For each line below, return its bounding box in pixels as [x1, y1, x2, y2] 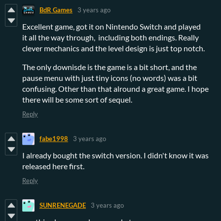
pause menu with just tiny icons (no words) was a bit [22, 73, 197, 82]
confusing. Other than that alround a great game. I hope [22, 83, 209, 93]
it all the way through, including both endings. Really [22, 32, 199, 42]
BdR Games [39, 6, 73, 14]
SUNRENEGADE [39, 201, 86, 210]
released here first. [22, 161, 84, 171]
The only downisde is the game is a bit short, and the [22, 62, 197, 72]
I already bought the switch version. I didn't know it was [22, 150, 209, 160]
